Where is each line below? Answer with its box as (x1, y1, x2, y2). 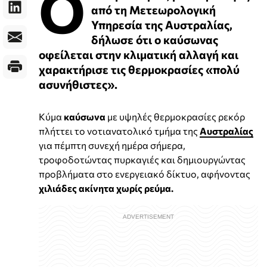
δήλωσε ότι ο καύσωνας (91, 32, 218, 47)
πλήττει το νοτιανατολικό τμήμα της (39, 125, 200, 137)
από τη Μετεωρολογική (91, 2, 216, 17)
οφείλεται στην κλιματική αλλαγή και (39, 47, 238, 62)
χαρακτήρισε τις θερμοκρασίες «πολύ (39, 62, 240, 77)
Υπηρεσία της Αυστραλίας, (91, 17, 232, 32)
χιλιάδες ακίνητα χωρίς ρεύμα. (39, 182, 173, 194)
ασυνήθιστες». (39, 77, 117, 92)
